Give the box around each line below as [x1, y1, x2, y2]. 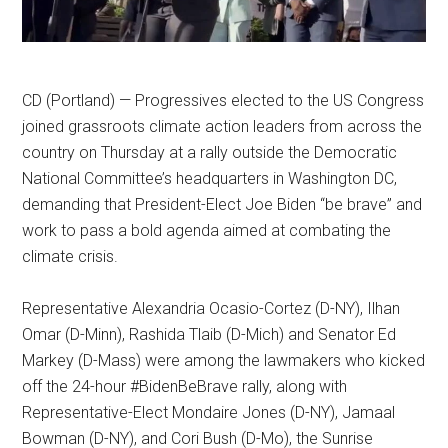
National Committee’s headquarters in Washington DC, [22, 168, 398, 188]
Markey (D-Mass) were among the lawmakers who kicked [22, 350, 426, 370]
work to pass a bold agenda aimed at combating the [22, 220, 392, 240]
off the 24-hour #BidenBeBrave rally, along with [22, 376, 348, 396]
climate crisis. [22, 246, 119, 266]
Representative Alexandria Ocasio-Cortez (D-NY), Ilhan [22, 298, 401, 318]
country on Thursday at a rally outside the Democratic [22, 142, 398, 162]
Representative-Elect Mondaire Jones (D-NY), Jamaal [22, 402, 396, 422]
